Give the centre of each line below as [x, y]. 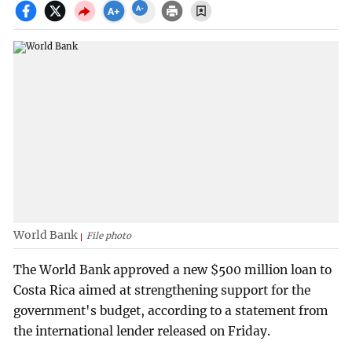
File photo [109, 235]
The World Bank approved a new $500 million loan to [173, 270]
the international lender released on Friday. [142, 332]
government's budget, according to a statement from [171, 311]
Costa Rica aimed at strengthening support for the [162, 291]
